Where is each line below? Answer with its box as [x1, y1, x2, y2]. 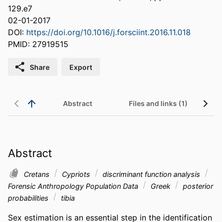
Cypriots [60, 169, 92, 178]
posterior [181, 181, 213, 190]
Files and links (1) [129, 99, 188, 108]
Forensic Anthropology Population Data [8, 181, 140, 190]
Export [69, 62, 92, 71]
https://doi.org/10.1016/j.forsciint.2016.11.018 [26, 27, 191, 38]
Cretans [24, 169, 52, 178]
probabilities [8, 193, 51, 202]
